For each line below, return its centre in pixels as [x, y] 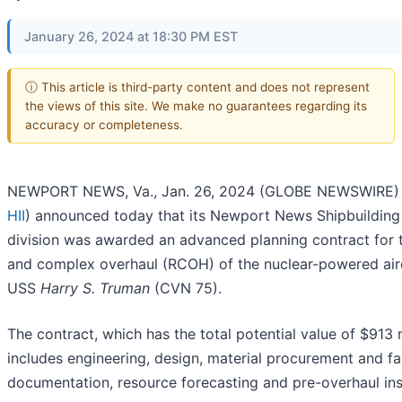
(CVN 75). [186, 288]
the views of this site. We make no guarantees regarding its [196, 105]
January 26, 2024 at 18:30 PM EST [131, 36]
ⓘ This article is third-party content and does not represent [197, 87]
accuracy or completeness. [104, 124]
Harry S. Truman [95, 288]
